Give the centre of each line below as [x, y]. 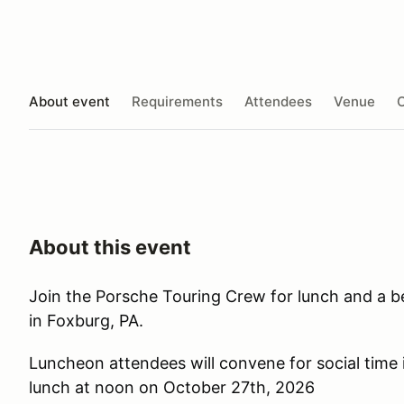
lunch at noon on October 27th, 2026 [172, 387]
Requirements [177, 101]
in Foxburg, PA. [86, 321]
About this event [110, 247]
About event [69, 101]
